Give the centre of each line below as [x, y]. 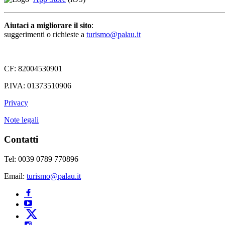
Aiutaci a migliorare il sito [48, 26]
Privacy [16, 103]
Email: [15, 176]
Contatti [21, 139]
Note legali [21, 120]
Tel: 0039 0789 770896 [41, 159]
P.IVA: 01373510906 [38, 86]
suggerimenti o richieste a [45, 35]
